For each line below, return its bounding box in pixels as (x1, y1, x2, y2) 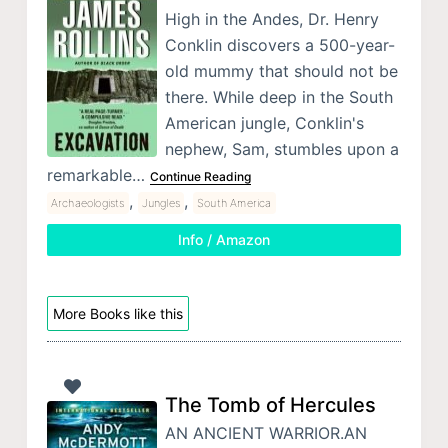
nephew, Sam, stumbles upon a (164, 138, 399, 159)
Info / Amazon (177, 230, 270, 248)
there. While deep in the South (164, 86, 393, 107)
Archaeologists (50, 195, 125, 210)
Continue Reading (149, 168, 251, 184)
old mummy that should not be (164, 60, 398, 81)
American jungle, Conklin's (164, 112, 364, 133)
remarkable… (46, 164, 150, 185)
